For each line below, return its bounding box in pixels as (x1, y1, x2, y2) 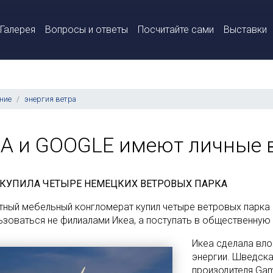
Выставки (224, 24, 267, 35)
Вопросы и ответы (45, 24, 128, 35)
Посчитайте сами (138, 24, 214, 35)
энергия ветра (24, 94, 76, 104)
